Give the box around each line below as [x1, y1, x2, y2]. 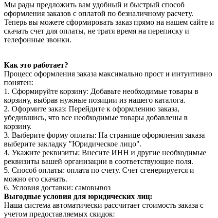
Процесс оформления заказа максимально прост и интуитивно [4, 69, 212, 78]
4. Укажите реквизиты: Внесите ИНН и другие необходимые [4, 148, 206, 157]
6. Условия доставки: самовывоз [4, 183, 110, 192]
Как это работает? [4, 60, 68, 69]
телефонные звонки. [4, 35, 72, 44]
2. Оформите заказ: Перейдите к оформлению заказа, [4, 104, 180, 113]
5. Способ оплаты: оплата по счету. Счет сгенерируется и [4, 165, 194, 174]
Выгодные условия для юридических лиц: [4, 192, 152, 200]
